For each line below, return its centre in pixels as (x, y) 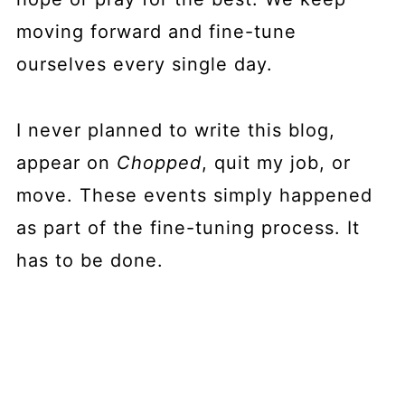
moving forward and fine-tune (156, 31)
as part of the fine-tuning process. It (188, 227)
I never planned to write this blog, (175, 130)
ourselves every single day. (144, 64)
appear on (66, 162)
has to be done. (89, 260)
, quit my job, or (276, 162)
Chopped (159, 162)
